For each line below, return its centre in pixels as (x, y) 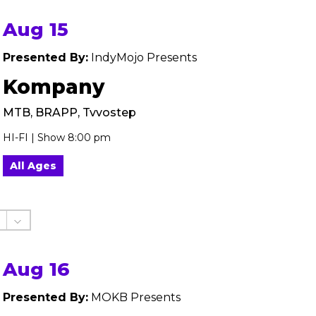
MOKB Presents (134, 297)
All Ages (33, 166)
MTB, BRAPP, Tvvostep (69, 113)
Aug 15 (36, 30)
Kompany (54, 87)
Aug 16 (36, 269)
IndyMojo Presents (142, 57)
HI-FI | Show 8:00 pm (57, 138)
